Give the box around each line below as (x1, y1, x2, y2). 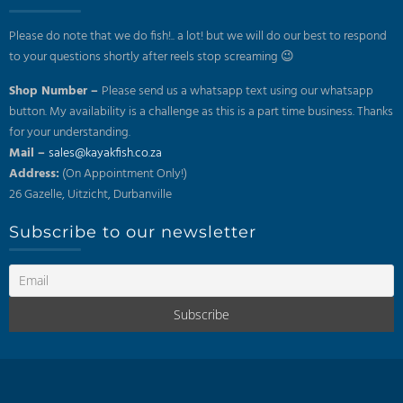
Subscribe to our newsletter (9, 221, 256, 242)
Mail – (9, 142, 49, 164)
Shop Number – (9, 80, 102, 102)
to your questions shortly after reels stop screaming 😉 (9, 46, 294, 67)
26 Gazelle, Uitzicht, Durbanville (9, 184, 172, 205)
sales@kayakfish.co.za (49, 142, 162, 164)
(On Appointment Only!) (59, 163, 187, 184)
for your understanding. (9, 121, 130, 143)
